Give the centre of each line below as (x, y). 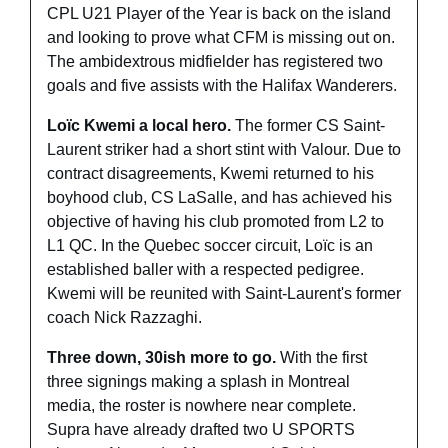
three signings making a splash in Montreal (198, 382)
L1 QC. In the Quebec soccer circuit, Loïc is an (210, 246)
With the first (323, 358)
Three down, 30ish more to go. (163, 358)
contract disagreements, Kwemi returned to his (210, 174)
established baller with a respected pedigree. (205, 270)
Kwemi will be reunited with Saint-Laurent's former (224, 294)
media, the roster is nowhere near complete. (201, 406)
